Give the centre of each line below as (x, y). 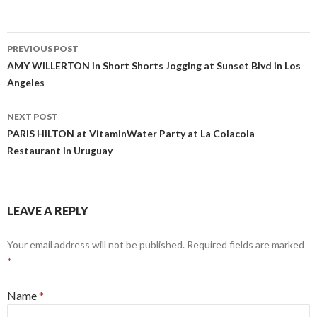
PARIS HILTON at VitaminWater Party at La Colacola (131, 133)
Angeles (26, 82)
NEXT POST (33, 116)
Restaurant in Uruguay (60, 150)
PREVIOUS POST (43, 48)
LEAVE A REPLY (48, 210)
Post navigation (73, 69)
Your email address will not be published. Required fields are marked (156, 244)
